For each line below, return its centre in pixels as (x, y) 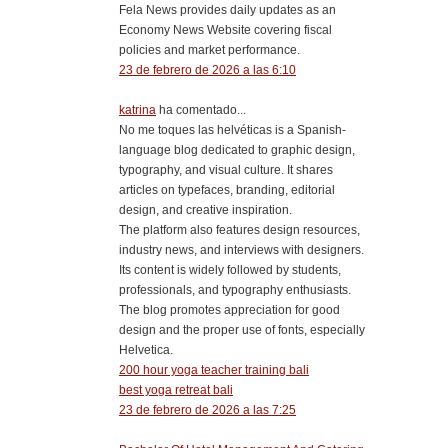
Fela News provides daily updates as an (227, 9)
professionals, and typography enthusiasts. (235, 289)
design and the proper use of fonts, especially (242, 329)
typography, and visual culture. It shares (226, 169)
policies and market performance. (209, 49)
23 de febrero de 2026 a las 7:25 (207, 409)
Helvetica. (146, 349)
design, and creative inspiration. (205, 209)
